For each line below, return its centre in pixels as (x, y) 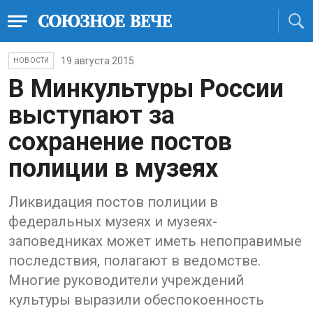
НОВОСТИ (31, 60)
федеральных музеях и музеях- (113, 221)
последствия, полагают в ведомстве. (134, 261)
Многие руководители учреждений (126, 280)
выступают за (92, 115)
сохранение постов (120, 142)
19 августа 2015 (98, 61)
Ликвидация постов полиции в (113, 202)
